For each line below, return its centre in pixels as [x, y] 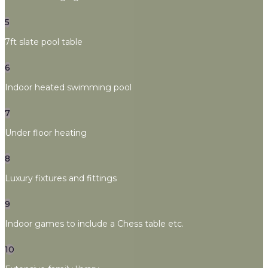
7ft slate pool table [44, 42]
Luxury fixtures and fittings [61, 178]
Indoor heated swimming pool [68, 87]
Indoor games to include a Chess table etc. [94, 224]
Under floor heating [46, 133]
